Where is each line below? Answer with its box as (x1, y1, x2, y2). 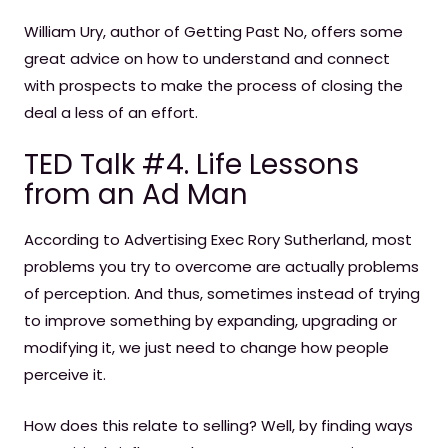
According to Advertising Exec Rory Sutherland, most (24, 229, 412, 250)
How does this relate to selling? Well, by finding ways (24, 415, 413, 436)
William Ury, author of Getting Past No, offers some (24, 21, 403, 42)
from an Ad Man (24, 175, 248, 214)
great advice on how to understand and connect (24, 48, 390, 69)
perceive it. (24, 364, 106, 385)
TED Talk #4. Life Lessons (24, 145, 359, 184)
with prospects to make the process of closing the (24, 75, 403, 96)
